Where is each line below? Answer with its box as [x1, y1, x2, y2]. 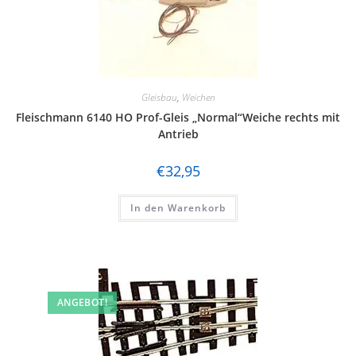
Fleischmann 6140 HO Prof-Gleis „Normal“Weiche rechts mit [16, 110, 340, 126]
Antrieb [157, 126, 199, 142]
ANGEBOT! [56, 295, 107, 309]
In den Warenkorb [130, 201, 226, 215]
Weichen [181, 91, 215, 105]
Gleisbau [141, 91, 177, 105]
